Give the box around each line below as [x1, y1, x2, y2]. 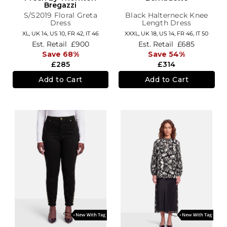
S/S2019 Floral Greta [23, 11, 97, 20]
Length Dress [142, 18, 192, 28]
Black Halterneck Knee [125, 11, 208, 20]
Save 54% [148, 49, 185, 59]
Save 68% [42, 49, 79, 59]
